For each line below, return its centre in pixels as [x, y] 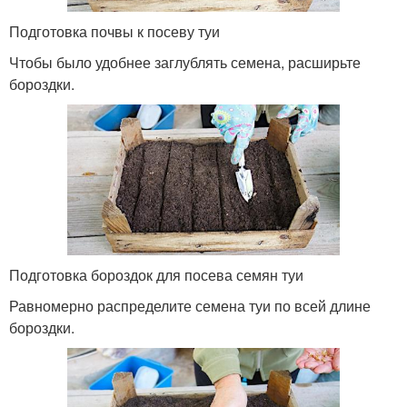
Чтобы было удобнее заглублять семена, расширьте [185, 62]
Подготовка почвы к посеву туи [114, 31]
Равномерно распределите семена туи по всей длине [190, 305]
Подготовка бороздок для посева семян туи [156, 274]
